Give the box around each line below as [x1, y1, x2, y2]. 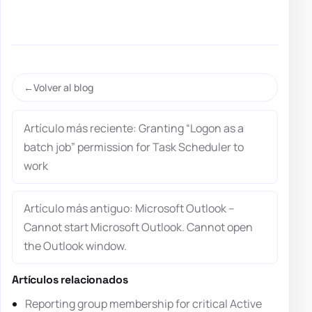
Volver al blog [33, 81, 93, 95]
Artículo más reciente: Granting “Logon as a [24, 120, 244, 136]
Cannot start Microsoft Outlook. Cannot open [24, 219, 253, 235]
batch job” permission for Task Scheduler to [24, 139, 244, 155]
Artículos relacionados [12, 272, 128, 288]
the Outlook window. [24, 238, 127, 254]
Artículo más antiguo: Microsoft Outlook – [24, 201, 235, 217]
